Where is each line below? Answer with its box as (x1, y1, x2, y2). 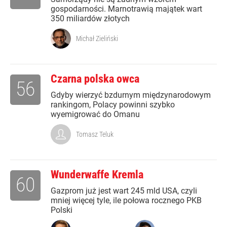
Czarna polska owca (51, 72, 139, 86)
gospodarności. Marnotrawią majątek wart (51, 4, 202, 14)
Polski (51, 205, 72, 215)
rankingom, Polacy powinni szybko (51, 100, 175, 110)
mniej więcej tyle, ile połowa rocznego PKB (51, 196, 202, 206)
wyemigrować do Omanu (51, 109, 140, 120)
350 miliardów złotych (51, 14, 130, 24)
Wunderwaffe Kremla (51, 168, 143, 181)
